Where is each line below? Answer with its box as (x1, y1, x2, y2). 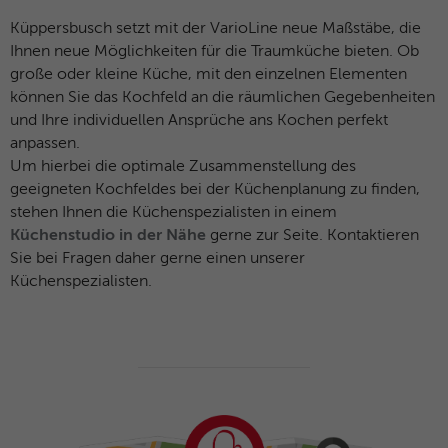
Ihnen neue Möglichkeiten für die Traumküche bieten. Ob (10, 44, 419, 61)
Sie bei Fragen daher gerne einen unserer (10, 251, 305, 268)
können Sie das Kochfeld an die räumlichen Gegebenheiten (10, 90, 435, 107)
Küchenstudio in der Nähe (10, 228, 206, 245)
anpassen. (10, 136, 84, 153)
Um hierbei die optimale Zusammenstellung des (10, 159, 356, 176)
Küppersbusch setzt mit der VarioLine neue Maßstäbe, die (10, 21, 421, 38)
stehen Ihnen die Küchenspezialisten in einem (10, 205, 337, 222)
